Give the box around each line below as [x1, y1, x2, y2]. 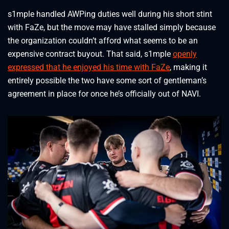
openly [173, 49, 197, 59]
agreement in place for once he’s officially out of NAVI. [8, 88, 201, 99]
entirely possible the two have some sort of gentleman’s [8, 75, 207, 85]
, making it [170, 62, 207, 72]
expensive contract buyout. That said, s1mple [8, 49, 173, 59]
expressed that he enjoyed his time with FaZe [8, 62, 170, 72]
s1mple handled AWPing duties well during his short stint [8, 9, 212, 19]
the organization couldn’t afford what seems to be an [8, 35, 198, 45]
